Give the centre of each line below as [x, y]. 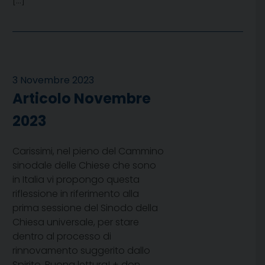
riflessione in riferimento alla [76, 194]
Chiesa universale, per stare [76, 222]
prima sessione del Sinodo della [85, 208]
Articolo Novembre [82, 99]
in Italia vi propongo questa [76, 180]
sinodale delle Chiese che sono [84, 166]
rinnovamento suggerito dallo [81, 251]
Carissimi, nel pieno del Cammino [88, 151]
